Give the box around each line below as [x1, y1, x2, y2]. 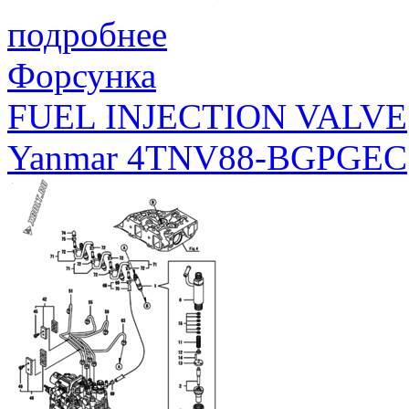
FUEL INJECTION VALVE [7, 96, 407, 136]
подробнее [7, 14, 167, 54]
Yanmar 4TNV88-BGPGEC [7, 137, 407, 177]
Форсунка [7, 55, 156, 95]
